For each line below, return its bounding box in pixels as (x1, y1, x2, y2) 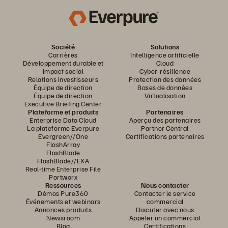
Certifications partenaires (125, 132, 205, 141)
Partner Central (141, 124, 189, 133)
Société (51, 42, 75, 51)
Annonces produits (34, 205, 92, 214)
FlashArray (46, 140, 80, 149)
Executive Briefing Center (24, 99, 102, 108)
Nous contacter (140, 181, 189, 190)
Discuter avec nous (135, 205, 194, 214)
